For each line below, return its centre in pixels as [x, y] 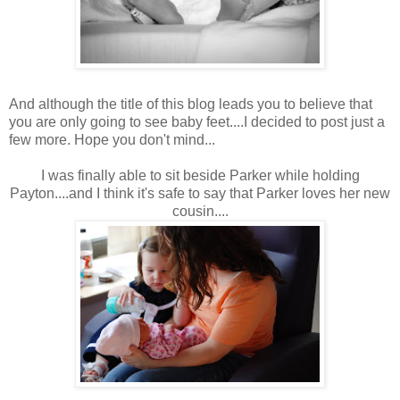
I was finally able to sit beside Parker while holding [200, 175]
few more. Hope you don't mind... [112, 139]
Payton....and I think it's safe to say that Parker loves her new [200, 193]
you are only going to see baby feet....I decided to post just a [197, 121]
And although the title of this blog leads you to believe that [191, 104]
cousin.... [200, 211]
